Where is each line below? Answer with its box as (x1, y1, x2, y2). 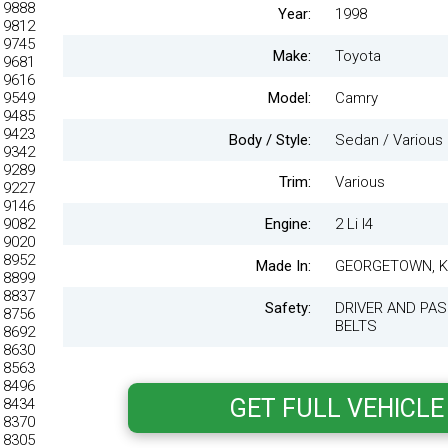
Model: (268, 89, 311, 107)
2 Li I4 (335, 215, 373, 233)
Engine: (265, 215, 311, 233)
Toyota (335, 47, 381, 65)
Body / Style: (229, 131, 311, 149)
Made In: (256, 257, 311, 275)
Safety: (265, 299, 311, 317)
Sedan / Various (335, 131, 443, 149)
